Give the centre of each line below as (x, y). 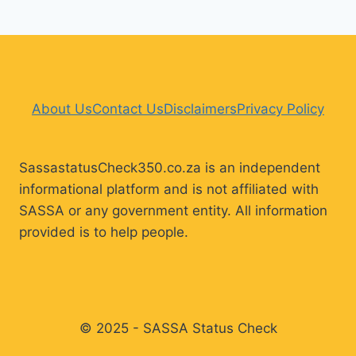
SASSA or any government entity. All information (173, 210)
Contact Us (128, 108)
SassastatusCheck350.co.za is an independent (170, 167)
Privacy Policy (281, 108)
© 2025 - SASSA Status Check (178, 328)
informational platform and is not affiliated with (169, 189)
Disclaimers (200, 108)
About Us (62, 108)
